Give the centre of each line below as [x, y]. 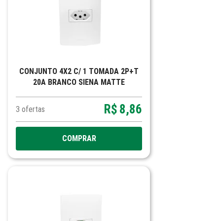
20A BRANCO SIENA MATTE [79, 82]
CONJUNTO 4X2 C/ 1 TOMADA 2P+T [79, 71]
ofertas [33, 109]
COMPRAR [79, 138]
